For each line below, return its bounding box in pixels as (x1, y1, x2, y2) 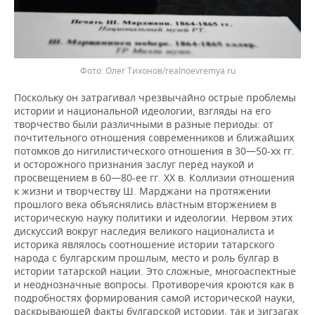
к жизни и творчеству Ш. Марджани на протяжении (14, 184, 271, 198)
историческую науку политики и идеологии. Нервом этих (14, 210, 292, 224)
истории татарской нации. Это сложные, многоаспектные (14, 264, 296, 278)
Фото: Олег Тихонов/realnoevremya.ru (79, 64, 236, 77)
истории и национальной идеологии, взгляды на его (14, 103, 271, 117)
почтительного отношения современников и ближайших (14, 130, 294, 144)
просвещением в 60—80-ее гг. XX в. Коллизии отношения (14, 170, 295, 184)
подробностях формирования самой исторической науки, (14, 290, 295, 304)
